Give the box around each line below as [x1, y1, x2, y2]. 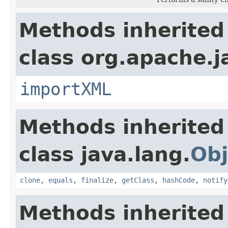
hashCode [162, 176, 195, 184]
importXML [20, 78, 111, 99]
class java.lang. [19, 142, 190, 166]
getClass [122, 176, 154, 184]
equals [48, 176, 73, 184]
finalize [81, 176, 113, 184]
